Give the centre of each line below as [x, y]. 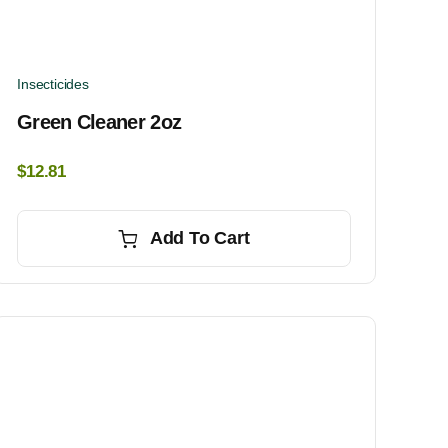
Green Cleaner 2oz [99, 122]
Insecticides [53, 84]
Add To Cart [199, 238]
